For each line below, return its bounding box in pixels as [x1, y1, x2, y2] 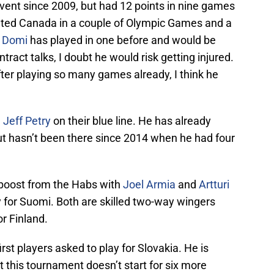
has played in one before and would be [28, 34, 216, 47]
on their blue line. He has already [51, 114, 211, 128]
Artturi [199, 178, 229, 191]
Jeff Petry [3, 114, 51, 128]
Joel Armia [123, 178, 176, 191]
